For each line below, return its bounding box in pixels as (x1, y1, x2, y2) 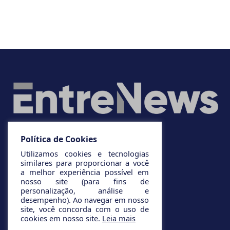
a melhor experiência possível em (21, 167, 149, 177)
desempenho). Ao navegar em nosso (21, 195, 149, 205)
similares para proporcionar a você (21, 158, 149, 168)
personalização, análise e (21, 185, 149, 196)
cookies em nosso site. (21, 213, 102, 223)
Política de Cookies (21, 133, 97, 145)
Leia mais (102, 213, 136, 223)
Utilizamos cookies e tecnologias (21, 148, 149, 159)
